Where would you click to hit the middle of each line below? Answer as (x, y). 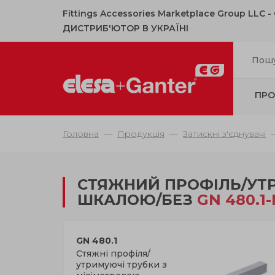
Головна (81, 134)
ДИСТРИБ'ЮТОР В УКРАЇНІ (126, 28)
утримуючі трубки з (122, 265)
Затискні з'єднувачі (224, 134)
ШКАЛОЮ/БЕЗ (137, 200)
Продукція (141, 134)
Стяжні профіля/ (113, 254)
